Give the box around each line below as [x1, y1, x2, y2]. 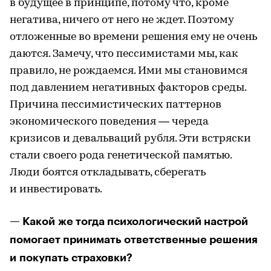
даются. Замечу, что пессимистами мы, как [10, 48, 238, 60]
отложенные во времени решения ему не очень [10, 31, 257, 43]
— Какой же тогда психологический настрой [10, 215, 248, 227]
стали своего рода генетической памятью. [10, 149, 232, 162]
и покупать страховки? [10, 252, 132, 263]
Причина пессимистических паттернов [10, 99, 221, 111]
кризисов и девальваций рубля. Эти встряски [10, 132, 251, 145]
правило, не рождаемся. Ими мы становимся [10, 65, 247, 77]
